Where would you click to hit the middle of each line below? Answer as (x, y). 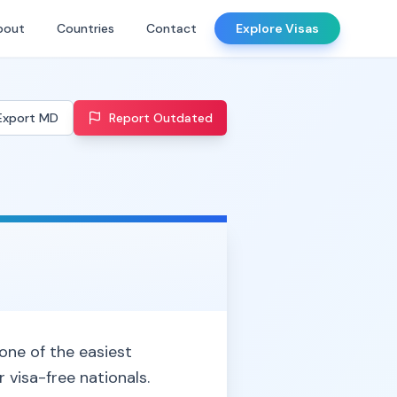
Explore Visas (277, 28)
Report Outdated (161, 118)
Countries (86, 28)
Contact (171, 28)
